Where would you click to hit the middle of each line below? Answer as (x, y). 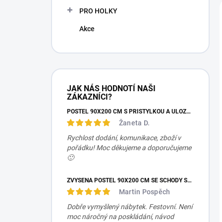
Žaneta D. (135, 123)
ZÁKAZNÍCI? (89, 97)
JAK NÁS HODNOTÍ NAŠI (111, 88)
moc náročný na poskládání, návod (120, 217)
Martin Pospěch (145, 192)
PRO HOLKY (98, 11)
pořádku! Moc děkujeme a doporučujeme (129, 148)
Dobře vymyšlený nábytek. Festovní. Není (130, 207)
